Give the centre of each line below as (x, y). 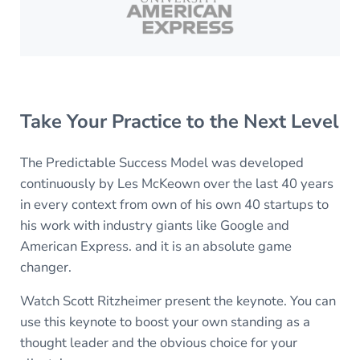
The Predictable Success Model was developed (162, 162)
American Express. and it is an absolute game (156, 246)
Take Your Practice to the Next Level (180, 121)
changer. (46, 267)
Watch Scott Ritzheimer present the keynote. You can (178, 301)
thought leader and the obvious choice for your (159, 342)
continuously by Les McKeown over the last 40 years (177, 183)
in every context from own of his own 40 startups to (174, 204)
